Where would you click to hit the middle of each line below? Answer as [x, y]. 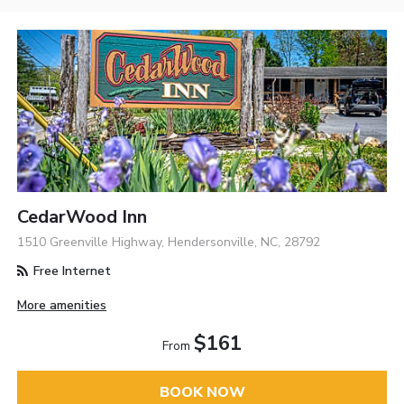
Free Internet [71, 271]
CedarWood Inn [83, 216]
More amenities [62, 305]
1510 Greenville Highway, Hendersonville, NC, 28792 [169, 242]
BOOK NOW [202, 392]
